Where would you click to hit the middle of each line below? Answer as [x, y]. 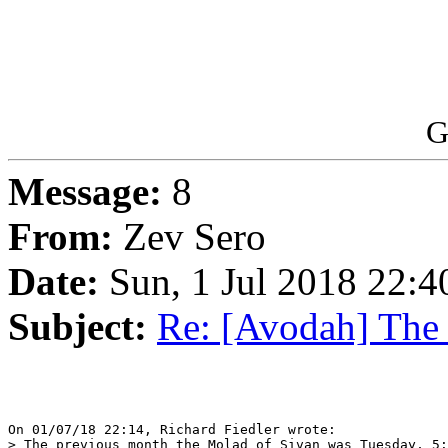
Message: [85, 192]
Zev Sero [189, 237]
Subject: [77, 327]
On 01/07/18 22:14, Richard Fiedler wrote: [172, 430]
